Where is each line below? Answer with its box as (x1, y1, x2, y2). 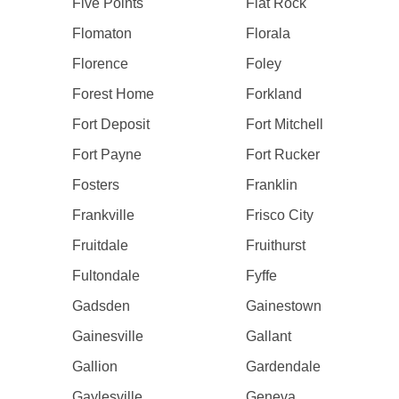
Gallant (246, 329, 292, 344)
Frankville (71, 208, 134, 223)
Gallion (71, 359, 118, 374)
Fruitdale (71, 238, 128, 253)
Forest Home (71, 86, 154, 102)
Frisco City (246, 208, 314, 223)
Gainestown (246, 298, 322, 313)
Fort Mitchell (246, 117, 324, 132)
